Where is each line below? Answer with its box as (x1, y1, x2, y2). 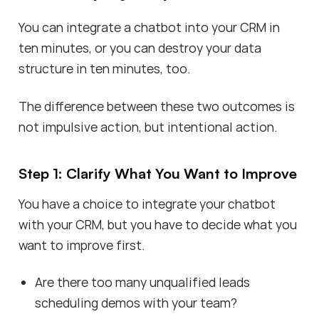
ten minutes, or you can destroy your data (19, 39, 261, 57)
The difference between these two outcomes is (19, 97, 295, 115)
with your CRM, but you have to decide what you (19, 215, 297, 233)
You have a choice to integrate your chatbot (19, 194, 276, 212)
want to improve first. (19, 236, 148, 253)
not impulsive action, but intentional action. (19, 117, 281, 135)
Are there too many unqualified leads (34, 273, 250, 291)
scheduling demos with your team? (34, 294, 240, 312)
